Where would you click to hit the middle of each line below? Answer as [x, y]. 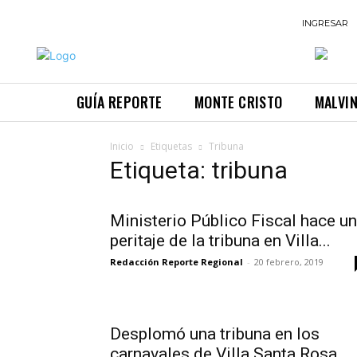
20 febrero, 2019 [289, 262]
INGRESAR [325, 23]
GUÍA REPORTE [120, 102]
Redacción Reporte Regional [177, 262]
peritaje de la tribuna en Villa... [220, 241]
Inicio [122, 147]
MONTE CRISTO [238, 102]
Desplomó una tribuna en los [215, 334]
